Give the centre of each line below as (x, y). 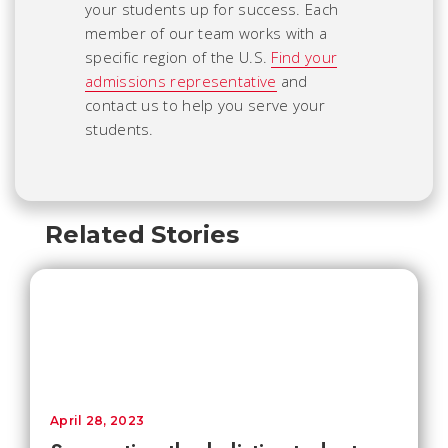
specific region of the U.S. (178, 56)
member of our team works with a (206, 32)
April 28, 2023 (97, 420)
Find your (304, 56)
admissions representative (181, 80)
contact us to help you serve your (205, 104)
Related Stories (142, 234)
